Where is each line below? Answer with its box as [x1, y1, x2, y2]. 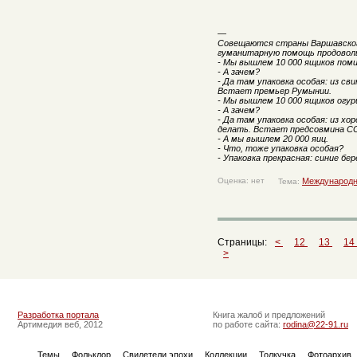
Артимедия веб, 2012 [18, 320, 103, 329]
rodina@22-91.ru [283, 320, 348, 329]
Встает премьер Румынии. [218, 86, 331, 96]
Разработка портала [18, 310, 99, 320]
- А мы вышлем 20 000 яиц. [218, 134, 328, 143]
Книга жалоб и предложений [213, 310, 325, 320]
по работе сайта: [213, 320, 283, 329]
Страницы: [218, 237, 269, 248]
